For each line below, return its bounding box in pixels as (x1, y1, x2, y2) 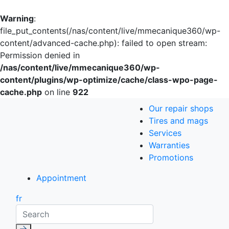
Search (15, 205, 42, 215)
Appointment (36, 173, 86, 183)
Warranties (149, 140, 190, 150)
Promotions (149, 152, 193, 163)
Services (149, 128, 181, 138)
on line (42, 87, 73, 97)
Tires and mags (149, 116, 208, 126)
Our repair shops (149, 103, 213, 113)
